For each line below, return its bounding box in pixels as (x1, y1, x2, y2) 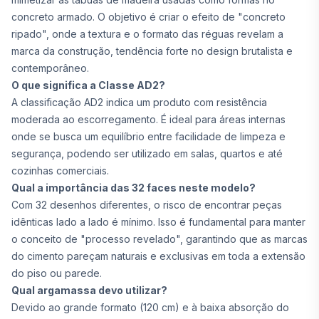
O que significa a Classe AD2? (11, 79, 165, 91)
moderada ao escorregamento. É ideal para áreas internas (11, 113, 286, 125)
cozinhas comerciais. (11, 164, 109, 177)
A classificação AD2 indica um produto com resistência (11, 96, 267, 108)
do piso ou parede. (11, 267, 102, 279)
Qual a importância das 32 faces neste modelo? (11, 182, 256, 194)
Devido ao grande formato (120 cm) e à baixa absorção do (11, 301, 289, 313)
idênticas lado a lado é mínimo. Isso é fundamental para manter (11, 216, 305, 228)
